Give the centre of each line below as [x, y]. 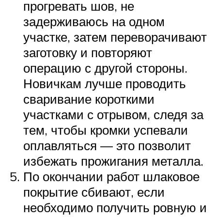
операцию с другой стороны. [105, 68]
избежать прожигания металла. [113, 161]
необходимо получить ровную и [115, 208]
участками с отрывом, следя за [113, 115]
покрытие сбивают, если [94, 192]
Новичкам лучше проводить [105, 84]
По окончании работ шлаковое [111, 177]
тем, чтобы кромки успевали [106, 130]
